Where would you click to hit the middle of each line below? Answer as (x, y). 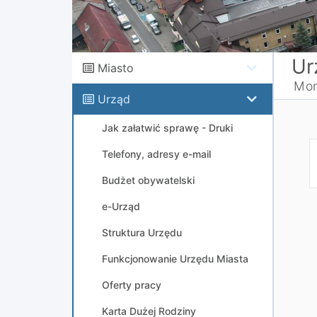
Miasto (116, 68)
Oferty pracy (132, 285)
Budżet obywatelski (148, 180)
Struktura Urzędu (142, 232)
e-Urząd (121, 206)
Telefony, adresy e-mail (156, 154)
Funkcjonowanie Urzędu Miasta (175, 259)
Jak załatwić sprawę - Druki (167, 128)
